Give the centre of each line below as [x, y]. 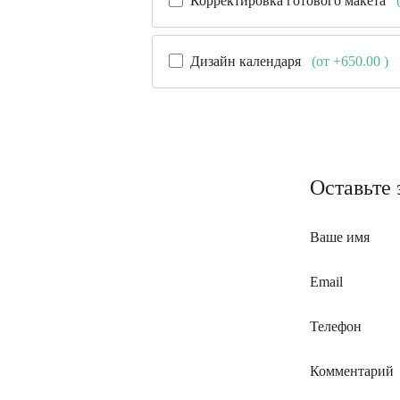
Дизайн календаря [247, 61]
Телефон [336, 326]
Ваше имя [340, 237]
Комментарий [352, 371]
